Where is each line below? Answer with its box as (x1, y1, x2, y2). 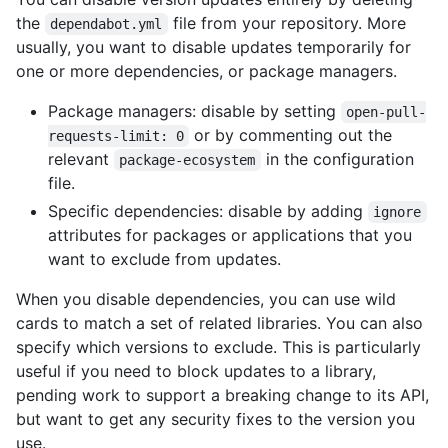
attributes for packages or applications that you (48, 225, 412, 246)
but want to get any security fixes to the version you (16, 409, 415, 430)
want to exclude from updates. (48, 249, 281, 270)
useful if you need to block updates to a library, (16, 361, 376, 382)
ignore (373, 204, 422, 221)
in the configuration (260, 149, 419, 170)
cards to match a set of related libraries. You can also (16, 313, 423, 334)
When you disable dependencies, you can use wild (16, 289, 396, 310)
